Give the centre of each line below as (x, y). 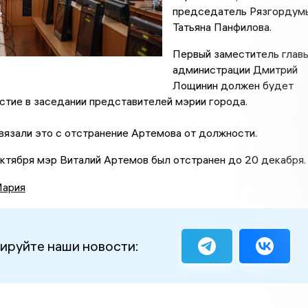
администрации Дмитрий (235, 70)
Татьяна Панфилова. (222, 27)
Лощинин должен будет (233, 86)
